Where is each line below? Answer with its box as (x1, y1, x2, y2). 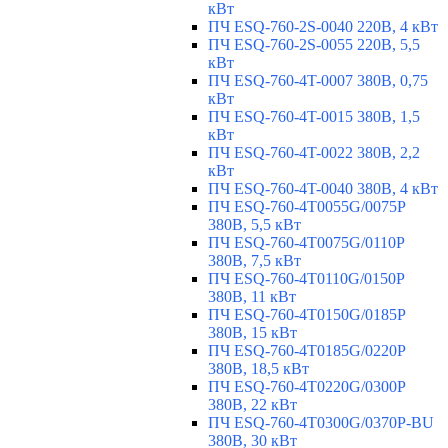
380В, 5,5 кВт (208, 216, 301, 234)
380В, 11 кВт (208, 288, 296, 306)
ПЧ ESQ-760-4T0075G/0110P (208, 234, 404, 252)
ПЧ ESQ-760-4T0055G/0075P (208, 198, 405, 216)
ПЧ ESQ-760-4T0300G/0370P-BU (208, 414, 434, 432)
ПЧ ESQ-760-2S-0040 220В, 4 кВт (208, 18, 438, 36)
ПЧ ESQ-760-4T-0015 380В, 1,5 (208, 108, 420, 126)
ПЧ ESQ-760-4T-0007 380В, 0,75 (208, 72, 428, 90)
